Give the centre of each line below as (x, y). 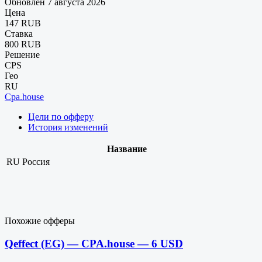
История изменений (68, 127)
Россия (36, 161)
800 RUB (23, 44)
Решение (22, 54)
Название (127, 149)
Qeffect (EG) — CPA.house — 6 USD (94, 243)
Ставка (19, 33)
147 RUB (23, 23)
